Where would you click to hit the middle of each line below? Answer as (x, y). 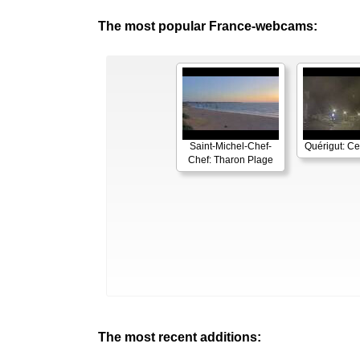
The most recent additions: (180, 337)
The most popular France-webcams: (208, 26)
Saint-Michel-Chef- (231, 146)
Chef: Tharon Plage (231, 160)
